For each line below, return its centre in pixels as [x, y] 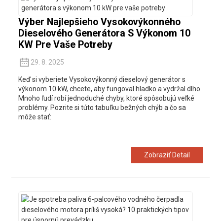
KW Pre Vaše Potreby [65, 45]
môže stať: [35, 117]
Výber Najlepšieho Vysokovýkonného [99, 22]
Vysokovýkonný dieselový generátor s [127, 80]
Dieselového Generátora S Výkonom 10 [104, 34]
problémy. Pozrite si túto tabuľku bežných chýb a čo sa [102, 108]
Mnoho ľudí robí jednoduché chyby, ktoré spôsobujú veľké [106, 98]
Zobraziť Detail [167, 155]
